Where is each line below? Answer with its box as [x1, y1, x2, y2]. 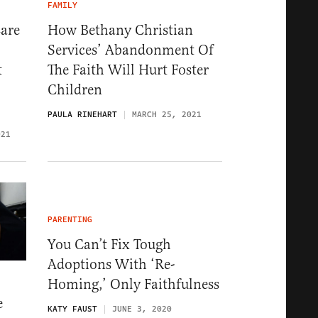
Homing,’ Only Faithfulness [48, 275, 219, 293]
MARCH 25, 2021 [132, 109, 202, 121]
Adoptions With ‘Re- [48, 255, 175, 273]
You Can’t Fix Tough [48, 235, 171, 253]
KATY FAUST [48, 302, 97, 315]
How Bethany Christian [48, 21, 193, 40]
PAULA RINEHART [48, 109, 117, 121]
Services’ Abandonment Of [48, 41, 214, 60]
